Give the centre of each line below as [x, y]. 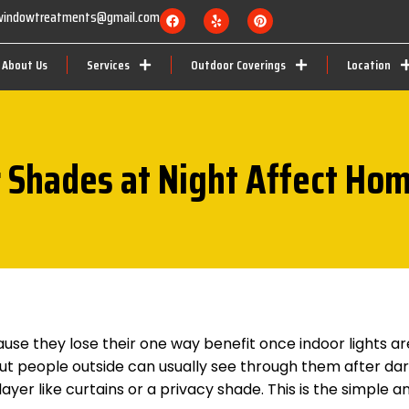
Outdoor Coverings [238, 65]
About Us [25, 65]
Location [369, 65]
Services [108, 65]
